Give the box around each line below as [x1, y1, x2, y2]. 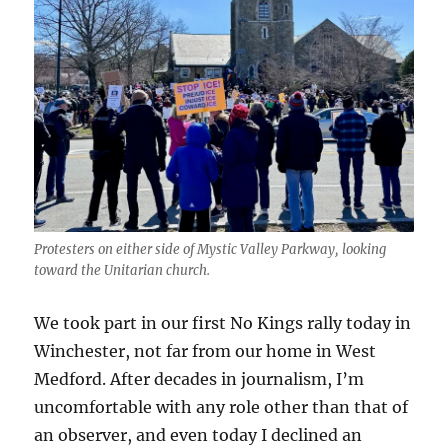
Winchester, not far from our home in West [34, 341, 377, 362]
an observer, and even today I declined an [34, 425, 363, 446]
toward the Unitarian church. [34, 262, 211, 280]
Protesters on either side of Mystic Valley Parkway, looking [34, 241, 387, 259]
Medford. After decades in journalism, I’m [34, 369, 365, 390]
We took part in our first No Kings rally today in [34, 313, 412, 334]
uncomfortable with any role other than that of [34, 397, 409, 418]
